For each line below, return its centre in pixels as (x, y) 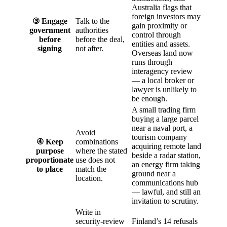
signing (50, 48)
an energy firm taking (166, 164)
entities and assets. (161, 44)
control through (156, 34)
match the (91, 169)
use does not (95, 160)
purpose (50, 150)
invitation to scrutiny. (165, 201)
